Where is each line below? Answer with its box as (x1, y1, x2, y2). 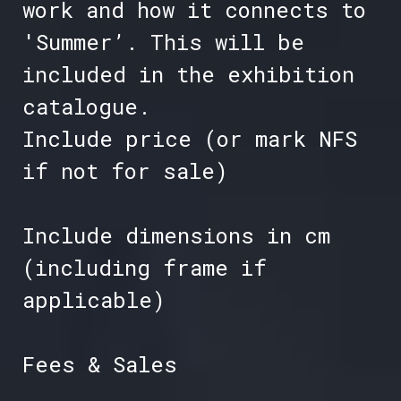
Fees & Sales (21, 350, 177, 380)
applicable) (21, 286, 166, 315)
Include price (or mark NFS (21, 124, 357, 154)
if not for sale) (21, 157, 228, 186)
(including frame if (21, 253, 267, 283)
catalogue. (21, 92, 150, 122)
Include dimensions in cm (21, 221, 330, 251)
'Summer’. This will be (21, 28, 304, 57)
